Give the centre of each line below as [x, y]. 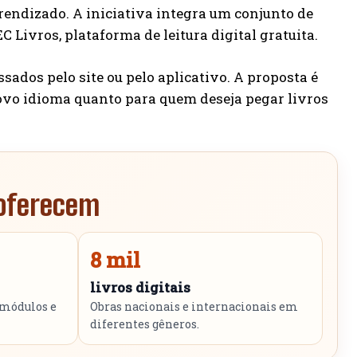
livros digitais [140, 288]
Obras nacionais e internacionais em [194, 307]
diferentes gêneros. [144, 324]
